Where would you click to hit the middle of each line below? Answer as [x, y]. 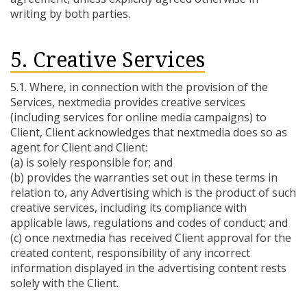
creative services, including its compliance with [128, 208]
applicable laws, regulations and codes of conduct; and [149, 223]
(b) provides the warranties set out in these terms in [144, 177]
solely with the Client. [64, 283]
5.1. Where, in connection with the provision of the [139, 87]
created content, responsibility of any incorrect [130, 253]
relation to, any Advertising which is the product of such [153, 193]
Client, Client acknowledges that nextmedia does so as [149, 132]
